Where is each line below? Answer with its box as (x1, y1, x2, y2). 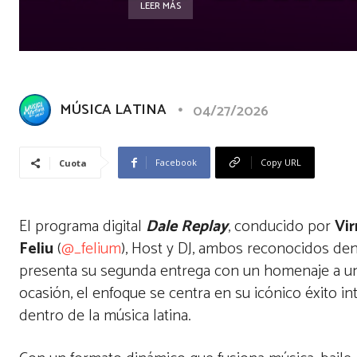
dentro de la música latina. (19, 303, 195, 329)
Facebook (155, 156, 197, 168)
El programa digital (19, 214, 146, 240)
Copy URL (261, 156, 301, 168)
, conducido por (228, 214, 335, 240)
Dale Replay (146, 214, 228, 240)
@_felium (61, 236, 121, 262)
